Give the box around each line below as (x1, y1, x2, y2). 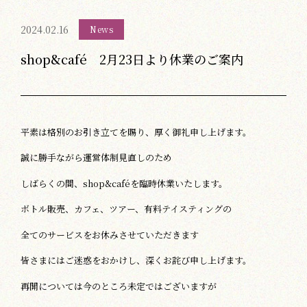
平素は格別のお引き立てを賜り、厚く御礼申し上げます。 (21, 125, 251, 138)
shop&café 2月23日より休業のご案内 (21, 50, 243, 68)
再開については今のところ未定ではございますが (21, 279, 217, 293)
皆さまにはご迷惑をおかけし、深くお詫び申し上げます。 (21, 254, 251, 267)
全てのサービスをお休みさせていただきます (21, 228, 199, 241)
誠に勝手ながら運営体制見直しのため (21, 151, 172, 164)
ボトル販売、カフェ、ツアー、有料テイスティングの (21, 202, 232, 215)
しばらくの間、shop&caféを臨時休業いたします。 (21, 176, 228, 190)
